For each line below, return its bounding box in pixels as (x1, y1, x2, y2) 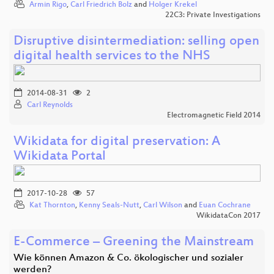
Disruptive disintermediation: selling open (13, 34, 259, 50)
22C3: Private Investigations (165, 10, 261, 20)
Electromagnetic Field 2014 (167, 111, 261, 120)
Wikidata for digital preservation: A (13, 134, 220, 150)
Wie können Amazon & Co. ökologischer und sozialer (13, 252, 243, 264)
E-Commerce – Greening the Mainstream (13, 234, 254, 250)
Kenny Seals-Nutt (79, 201, 139, 210)
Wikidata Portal (13, 149, 106, 165)
